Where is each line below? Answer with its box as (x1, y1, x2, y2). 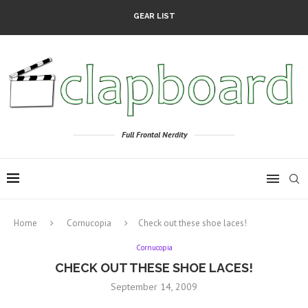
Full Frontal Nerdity (121, 129, 187, 140)
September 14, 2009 (111, 280, 197, 294)
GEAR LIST (133, 12, 175, 21)
